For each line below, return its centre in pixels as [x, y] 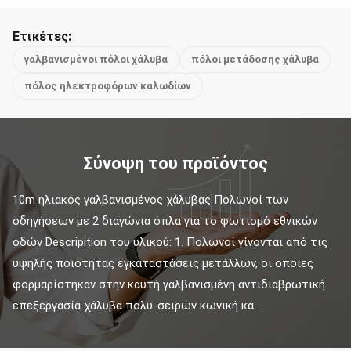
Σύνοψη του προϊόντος [175, 163]
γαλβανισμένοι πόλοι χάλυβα [96, 59]
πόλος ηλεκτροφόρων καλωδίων [108, 86]
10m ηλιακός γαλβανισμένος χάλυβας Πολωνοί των [150, 200]
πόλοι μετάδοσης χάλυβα [255, 59]
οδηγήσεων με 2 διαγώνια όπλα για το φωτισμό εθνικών [165, 221]
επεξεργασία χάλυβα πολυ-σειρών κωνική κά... [137, 306]
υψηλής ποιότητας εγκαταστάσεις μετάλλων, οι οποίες [163, 263]
